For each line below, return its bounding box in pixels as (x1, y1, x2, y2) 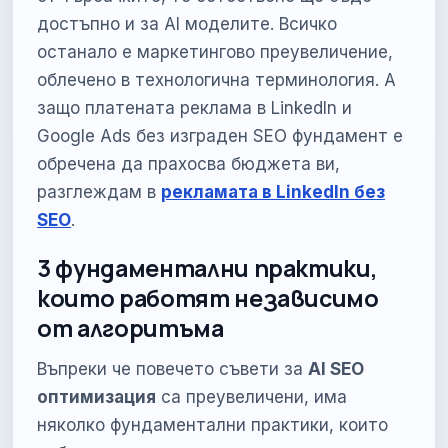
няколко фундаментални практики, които (37, 414, 389, 435)
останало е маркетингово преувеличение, (37, 41, 394, 62)
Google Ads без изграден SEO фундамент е (37, 125, 404, 146)
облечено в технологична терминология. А (37, 69, 397, 90)
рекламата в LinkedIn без (161, 181, 386, 202)
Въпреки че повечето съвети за (37, 358, 309, 379)
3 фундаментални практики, (37, 251, 378, 284)
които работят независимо (37, 281, 379, 314)
